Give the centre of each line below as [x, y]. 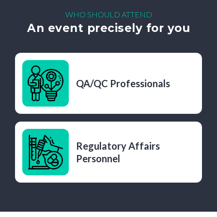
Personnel [98, 158]
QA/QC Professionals [123, 83]
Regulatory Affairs [118, 146]
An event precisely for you [108, 28]
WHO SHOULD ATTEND [108, 14]
